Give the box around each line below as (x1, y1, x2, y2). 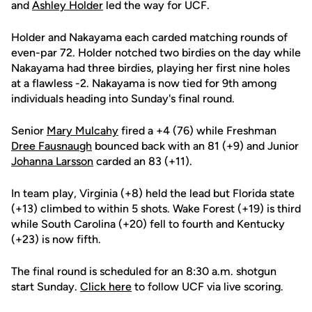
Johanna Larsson (11, 155, 93, 168)
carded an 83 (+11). (93, 155, 192, 168)
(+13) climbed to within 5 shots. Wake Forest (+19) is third (11, 202, 301, 215)
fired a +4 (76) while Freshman (118, 124, 276, 137)
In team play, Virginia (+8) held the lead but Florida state (11, 187, 295, 200)
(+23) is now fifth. (11, 233, 101, 246)
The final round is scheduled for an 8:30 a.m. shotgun (11, 265, 276, 278)
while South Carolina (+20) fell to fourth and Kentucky (11, 217, 285, 231)
